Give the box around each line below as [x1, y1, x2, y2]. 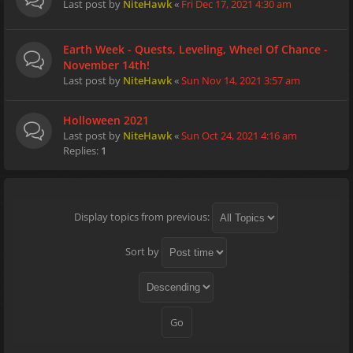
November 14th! [63, 58, 150, 72]
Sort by [124, 243, 162, 258]
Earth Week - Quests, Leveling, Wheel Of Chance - [63, 42, 328, 57]
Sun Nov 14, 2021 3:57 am [181, 73, 300, 87]
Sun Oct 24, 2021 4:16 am [181, 128, 297, 143]
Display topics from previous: [73, 209, 212, 224]
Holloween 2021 [63, 113, 149, 128]
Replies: [63, 143, 101, 158]
